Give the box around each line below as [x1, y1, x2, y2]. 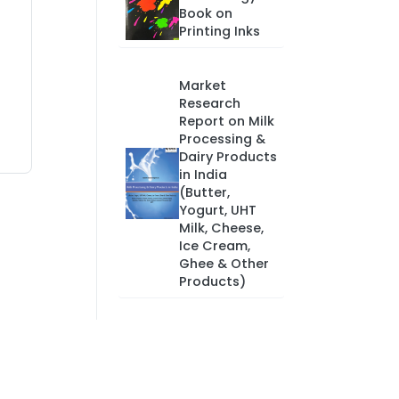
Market [178, 77, 226, 94]
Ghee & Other [178, 255, 269, 273]
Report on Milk [178, 112, 274, 130]
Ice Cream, [178, 237, 250, 255]
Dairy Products [178, 148, 277, 166]
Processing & [178, 130, 265, 148]
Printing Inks [178, 22, 260, 40]
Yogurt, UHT [178, 201, 256, 219]
